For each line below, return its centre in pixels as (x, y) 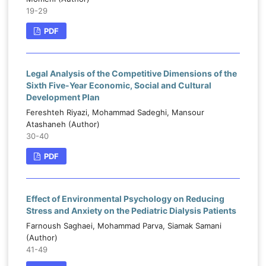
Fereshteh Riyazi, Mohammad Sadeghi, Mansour (115, 113)
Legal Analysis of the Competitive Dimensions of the (131, 74)
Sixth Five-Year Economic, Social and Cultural (118, 85)
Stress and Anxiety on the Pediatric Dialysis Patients (131, 211)
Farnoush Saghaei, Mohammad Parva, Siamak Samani (123, 226)
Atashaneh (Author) (63, 124)
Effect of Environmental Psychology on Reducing (125, 199)
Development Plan (63, 97)
